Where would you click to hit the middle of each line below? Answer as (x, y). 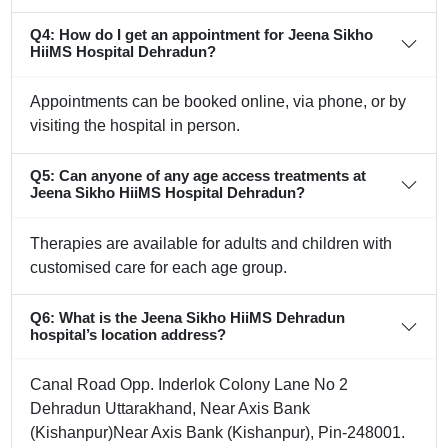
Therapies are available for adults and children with (211, 243)
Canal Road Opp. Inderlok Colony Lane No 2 (189, 384)
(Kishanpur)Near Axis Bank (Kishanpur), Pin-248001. (218, 432)
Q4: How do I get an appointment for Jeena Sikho (202, 35)
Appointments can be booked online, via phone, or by (218, 102)
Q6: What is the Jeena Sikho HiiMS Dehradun (188, 317)
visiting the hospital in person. (135, 126)
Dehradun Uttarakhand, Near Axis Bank (170, 408)
